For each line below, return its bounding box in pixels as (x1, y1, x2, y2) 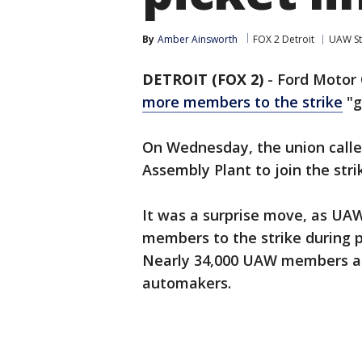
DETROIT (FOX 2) (142, 69, 263, 89)
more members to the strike (142, 92, 343, 112)
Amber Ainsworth (158, 32, 238, 46)
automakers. (142, 273, 231, 293)
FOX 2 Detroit (253, 32, 314, 46)
